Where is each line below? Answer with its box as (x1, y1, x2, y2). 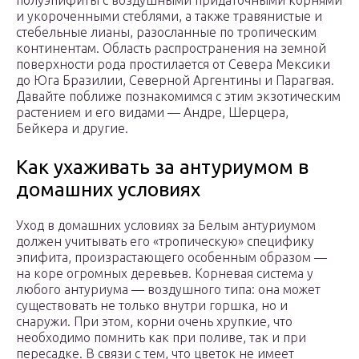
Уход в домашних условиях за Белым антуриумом (16, 218, 316, 233)
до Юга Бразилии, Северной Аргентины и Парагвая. (16, 73, 334, 88)
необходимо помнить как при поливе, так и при (16, 330, 306, 345)
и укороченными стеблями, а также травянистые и (16, 9, 322, 24)
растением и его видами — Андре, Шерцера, (16, 105, 288, 120)
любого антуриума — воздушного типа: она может (16, 282, 321, 297)
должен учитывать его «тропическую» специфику (16, 234, 314, 249)
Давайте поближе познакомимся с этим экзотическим (16, 89, 341, 104)
